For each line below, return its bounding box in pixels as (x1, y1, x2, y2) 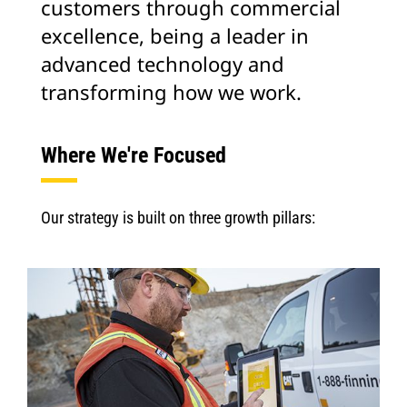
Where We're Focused (41, 143, 226, 168)
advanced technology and (41, 50, 284, 77)
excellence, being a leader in (41, 22, 309, 49)
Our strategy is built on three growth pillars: (41, 208, 315, 227)
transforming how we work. (41, 78, 302, 105)
